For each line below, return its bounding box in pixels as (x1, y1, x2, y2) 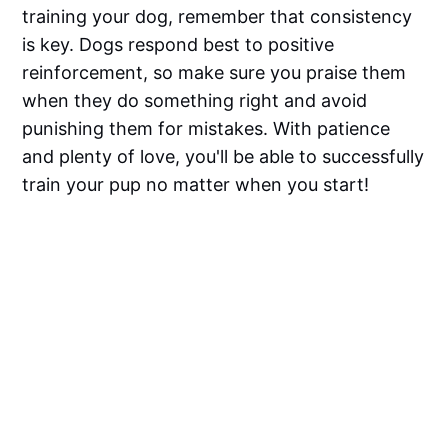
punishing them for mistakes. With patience (22, 117, 391, 139)
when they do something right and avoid (22, 89, 368, 111)
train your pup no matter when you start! (22, 173, 370, 195)
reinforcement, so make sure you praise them (22, 61, 407, 83)
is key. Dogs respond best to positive (22, 33, 335, 55)
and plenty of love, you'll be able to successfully (22, 145, 425, 167)
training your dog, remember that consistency (22, 5, 413, 27)
